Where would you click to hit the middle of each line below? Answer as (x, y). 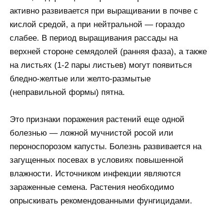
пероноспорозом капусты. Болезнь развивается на (106, 147)
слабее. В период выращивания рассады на (94, 38)
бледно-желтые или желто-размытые (80, 78)
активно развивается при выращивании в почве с (104, 11)
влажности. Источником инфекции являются (95, 174)
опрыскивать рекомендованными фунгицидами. (101, 201)
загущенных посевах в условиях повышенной (97, 160)
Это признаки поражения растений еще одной (97, 120)
